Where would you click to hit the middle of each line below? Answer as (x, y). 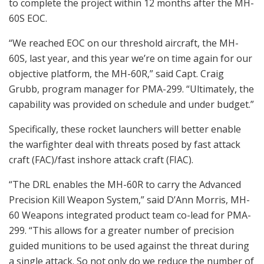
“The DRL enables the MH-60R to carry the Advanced (125, 184)
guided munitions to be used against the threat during (129, 245)
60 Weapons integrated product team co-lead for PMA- (130, 215)
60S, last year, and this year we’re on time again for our (131, 58)
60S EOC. (28, 18)
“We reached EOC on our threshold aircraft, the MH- (124, 43)
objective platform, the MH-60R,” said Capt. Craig (116, 73)
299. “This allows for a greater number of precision (121, 230)
